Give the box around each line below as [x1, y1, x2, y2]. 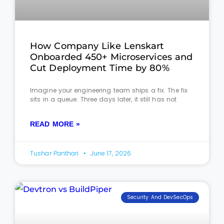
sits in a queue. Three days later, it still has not [30, 95, 177, 104]
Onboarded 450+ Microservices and [30, 51, 193, 63]
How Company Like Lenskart [30, 40, 164, 52]
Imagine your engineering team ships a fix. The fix [30, 86, 188, 95]
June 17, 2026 [88, 149, 131, 158]
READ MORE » [30, 120, 80, 128]
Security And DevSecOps [126, 193, 193, 201]
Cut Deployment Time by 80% [30, 62, 169, 74]
